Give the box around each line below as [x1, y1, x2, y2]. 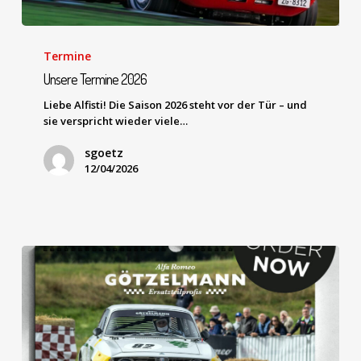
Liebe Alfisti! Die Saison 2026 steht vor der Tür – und [44, 97, 308, 112]
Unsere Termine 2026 [44, 69, 147, 88]
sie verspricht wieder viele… [44, 113, 189, 128]
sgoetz [85, 144, 124, 160]
